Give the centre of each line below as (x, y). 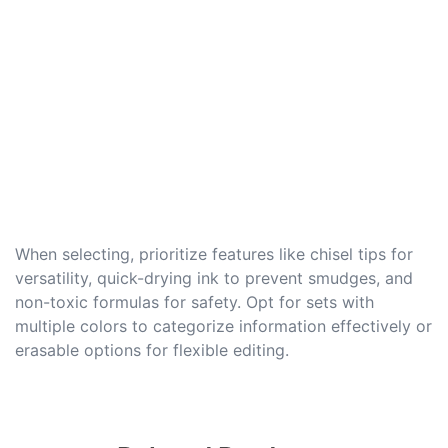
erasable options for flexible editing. (152, 349)
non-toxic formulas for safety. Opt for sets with (194, 301)
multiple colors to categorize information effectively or (223, 325)
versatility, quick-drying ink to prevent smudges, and (214, 277)
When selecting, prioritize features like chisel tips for (214, 253)
